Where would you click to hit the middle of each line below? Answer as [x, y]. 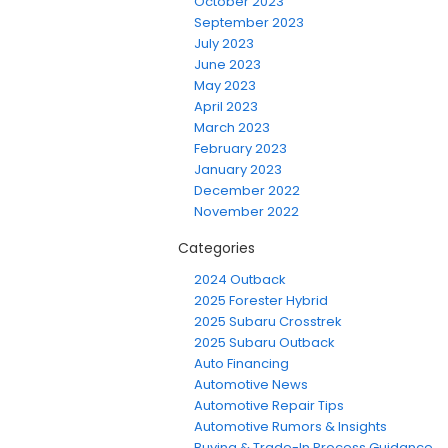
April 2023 [226, 107]
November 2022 [246, 212]
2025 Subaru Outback [264, 343]
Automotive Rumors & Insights [290, 427]
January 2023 [238, 170]
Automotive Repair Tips [269, 406]
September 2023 [249, 23]
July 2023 [224, 44]
